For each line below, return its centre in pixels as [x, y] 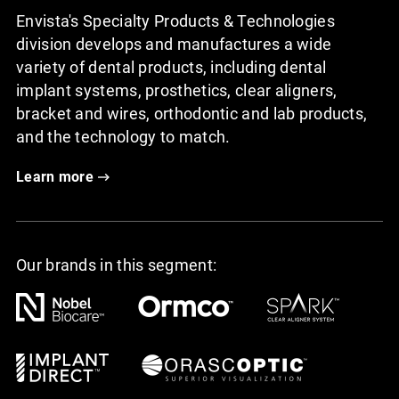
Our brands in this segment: [117, 265]
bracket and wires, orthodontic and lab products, [192, 113]
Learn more [55, 176]
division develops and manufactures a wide [174, 44]
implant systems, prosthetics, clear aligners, [177, 90]
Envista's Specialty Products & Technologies [175, 20]
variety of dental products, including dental [171, 67]
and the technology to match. [123, 136]
